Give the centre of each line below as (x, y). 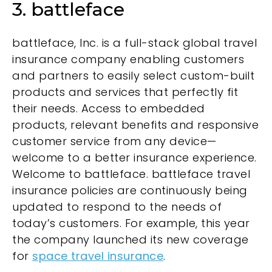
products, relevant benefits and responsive (135, 124)
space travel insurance (98, 256)
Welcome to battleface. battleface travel (131, 174)
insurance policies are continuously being (130, 190)
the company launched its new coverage (131, 239)
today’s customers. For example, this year (131, 223)
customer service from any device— (114, 141)
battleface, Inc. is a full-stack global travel (134, 42)
